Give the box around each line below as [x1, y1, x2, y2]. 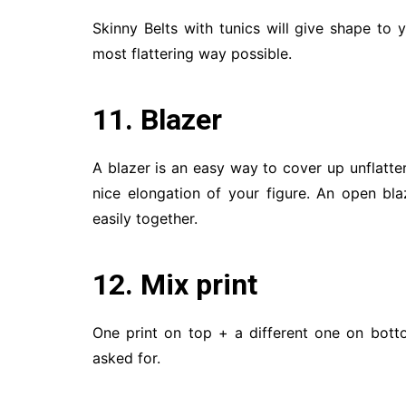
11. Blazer [92, 102, 222, 137]
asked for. [92, 349, 160, 367]
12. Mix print [92, 267, 257, 302]
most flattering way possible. [92, 44, 292, 63]
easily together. [92, 209, 198, 227]
